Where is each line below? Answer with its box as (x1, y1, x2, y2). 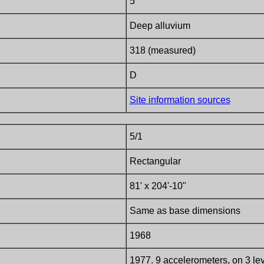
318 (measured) (129, 45, 196, 55)
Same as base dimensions (129, 206, 240, 216)
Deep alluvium (129, 21, 190, 31)
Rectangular (129, 156, 181, 166)
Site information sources (129, 95, 230, 105)
